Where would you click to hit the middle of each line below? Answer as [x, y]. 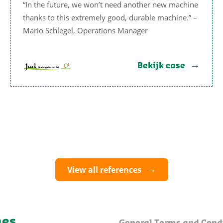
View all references [104, 169]
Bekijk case [161, 66]
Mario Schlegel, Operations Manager [85, 30]
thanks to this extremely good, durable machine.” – [110, 17]
